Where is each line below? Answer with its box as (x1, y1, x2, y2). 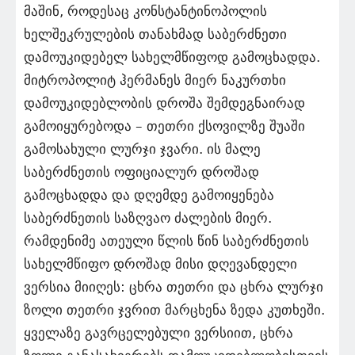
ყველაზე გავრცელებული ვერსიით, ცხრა (24, 325, 293, 342)
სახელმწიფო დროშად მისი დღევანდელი (24, 256, 297, 273)
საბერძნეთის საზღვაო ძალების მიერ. (24, 210, 272, 227)
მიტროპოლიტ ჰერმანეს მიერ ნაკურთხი (24, 72, 286, 89)
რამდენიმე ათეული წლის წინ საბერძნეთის (24, 233, 309, 250)
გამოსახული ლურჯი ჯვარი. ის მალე (24, 141, 261, 158)
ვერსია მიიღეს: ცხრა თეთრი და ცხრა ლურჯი (24, 279, 323, 296)
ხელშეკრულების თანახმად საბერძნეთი (24, 26, 287, 43)
